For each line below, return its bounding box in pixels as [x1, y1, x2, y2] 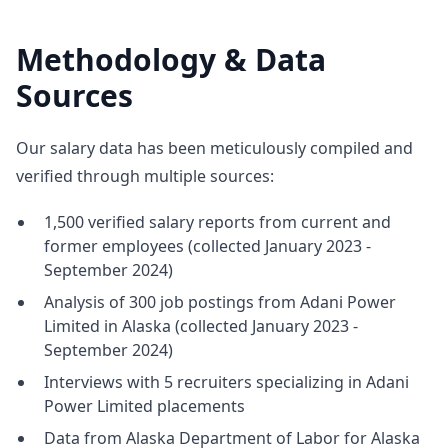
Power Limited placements [44, 395, 245, 417]
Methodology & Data [16, 39, 326, 80]
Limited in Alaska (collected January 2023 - [44, 315, 358, 337]
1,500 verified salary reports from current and [44, 211, 391, 233]
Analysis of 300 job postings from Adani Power [44, 291, 396, 313]
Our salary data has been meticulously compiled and [16, 137, 413, 159]
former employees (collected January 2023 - [44, 235, 371, 257]
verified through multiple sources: [16, 165, 274, 187]
